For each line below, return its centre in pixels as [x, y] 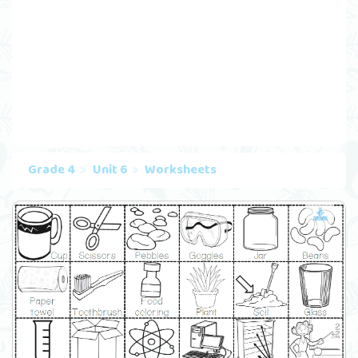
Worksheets [181, 170]
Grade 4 [52, 170]
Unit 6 [110, 170]
